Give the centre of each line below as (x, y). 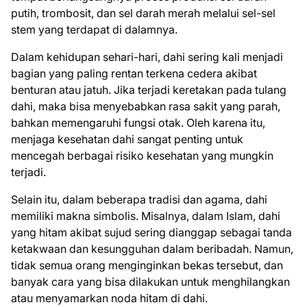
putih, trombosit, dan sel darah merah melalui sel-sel (143, 13)
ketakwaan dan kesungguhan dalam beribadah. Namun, (152, 249)
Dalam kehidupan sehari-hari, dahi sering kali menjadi (147, 57)
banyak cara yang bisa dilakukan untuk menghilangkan (150, 282)
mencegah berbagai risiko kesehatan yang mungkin (142, 156)
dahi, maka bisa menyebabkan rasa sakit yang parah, (146, 106)
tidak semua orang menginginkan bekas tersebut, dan (147, 265)
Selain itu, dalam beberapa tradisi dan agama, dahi (139, 199)
